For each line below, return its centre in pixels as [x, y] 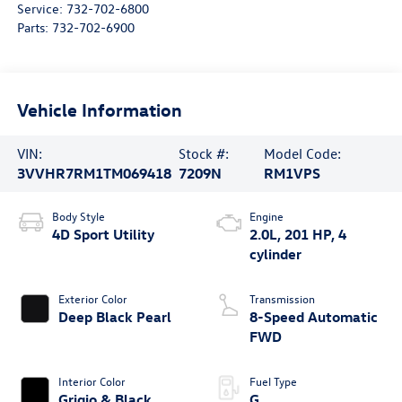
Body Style [78, 216]
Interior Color [92, 381]
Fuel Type [273, 381]
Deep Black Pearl [114, 317]
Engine [267, 216]
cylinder [275, 254]
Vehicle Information [99, 109]
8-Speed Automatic [314, 317]
